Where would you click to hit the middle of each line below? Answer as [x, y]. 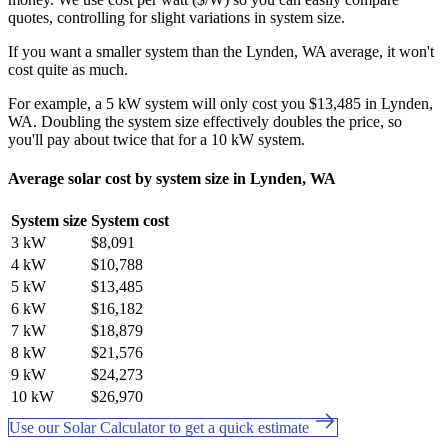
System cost [130, 221]
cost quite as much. [68, 69]
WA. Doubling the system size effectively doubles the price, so [205, 121]
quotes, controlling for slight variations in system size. [176, 17]
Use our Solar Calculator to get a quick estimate [161, 428]
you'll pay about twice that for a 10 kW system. [156, 139]
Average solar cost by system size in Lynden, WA [172, 178]
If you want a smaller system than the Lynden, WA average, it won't [221, 51]
